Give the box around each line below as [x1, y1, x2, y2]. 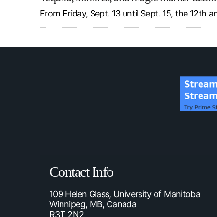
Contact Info [49, 164, 113, 180]
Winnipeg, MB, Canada [49, 199, 137, 209]
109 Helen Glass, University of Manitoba [49, 189, 201, 199]
